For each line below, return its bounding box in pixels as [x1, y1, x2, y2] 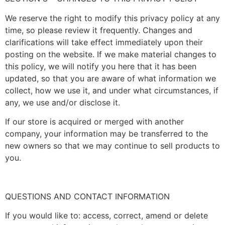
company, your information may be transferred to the [5, 129, 208, 139]
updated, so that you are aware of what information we [5, 73, 216, 83]
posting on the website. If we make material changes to [5, 49, 216, 59]
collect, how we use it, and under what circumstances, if [5, 85, 218, 95]
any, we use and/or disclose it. [5, 97, 120, 107]
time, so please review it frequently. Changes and [5, 25, 192, 35]
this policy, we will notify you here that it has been [5, 61, 196, 71]
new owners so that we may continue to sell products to [5, 141, 220, 151]
